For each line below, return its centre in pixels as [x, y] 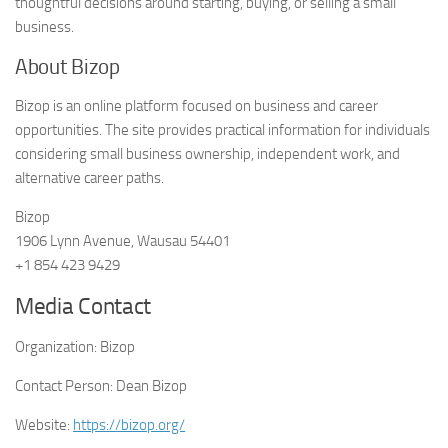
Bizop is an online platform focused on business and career [196, 106]
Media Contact [83, 306]
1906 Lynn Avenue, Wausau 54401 [122, 241]
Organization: [56, 347]
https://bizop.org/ [129, 425]
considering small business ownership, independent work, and [207, 154]
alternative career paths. [89, 178]
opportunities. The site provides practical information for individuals [222, 130]
